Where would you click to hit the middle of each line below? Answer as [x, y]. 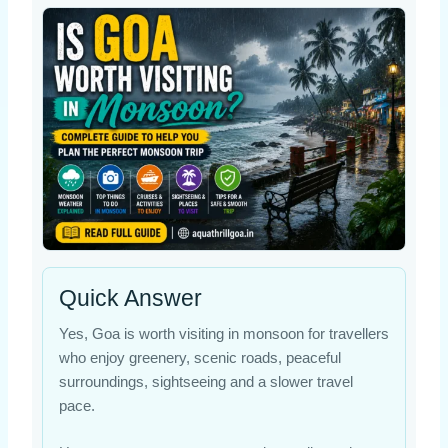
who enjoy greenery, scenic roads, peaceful [199, 357]
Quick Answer [130, 297]
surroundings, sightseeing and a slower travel [205, 381]
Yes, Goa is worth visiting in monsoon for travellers [223, 333]
